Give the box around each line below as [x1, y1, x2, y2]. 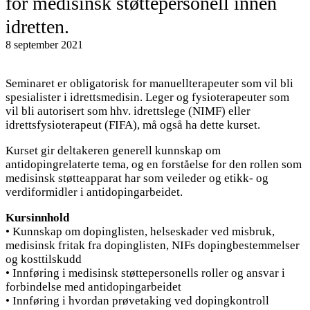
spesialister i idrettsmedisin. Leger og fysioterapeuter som [6, 90, 289, 104]
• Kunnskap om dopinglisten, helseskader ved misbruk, [6, 224, 275, 238]
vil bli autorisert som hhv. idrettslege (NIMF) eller [6, 104, 250, 118]
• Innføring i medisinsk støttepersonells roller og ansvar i [6, 266, 285, 280]
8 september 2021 [6, 38, 83, 51]
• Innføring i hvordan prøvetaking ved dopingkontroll [6, 293, 269, 307]
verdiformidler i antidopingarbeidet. [6, 185, 183, 199]
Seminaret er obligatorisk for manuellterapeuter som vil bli [6, 76, 293, 90]
